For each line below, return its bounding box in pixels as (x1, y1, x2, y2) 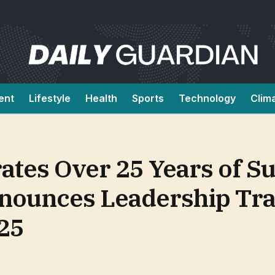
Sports (132, 92, 164, 104)
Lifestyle (29, 92, 71, 104)
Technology (179, 92, 236, 104)
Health (85, 92, 117, 104)
